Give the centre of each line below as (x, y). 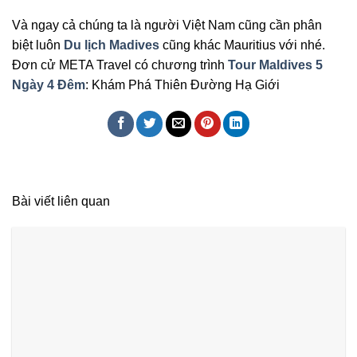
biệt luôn (38, 45)
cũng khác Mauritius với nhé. (242, 45)
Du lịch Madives (112, 45)
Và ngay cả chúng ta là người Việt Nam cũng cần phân (167, 25)
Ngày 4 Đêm (49, 84)
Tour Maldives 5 (275, 65)
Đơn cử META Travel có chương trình (120, 65)
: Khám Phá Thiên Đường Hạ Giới (182, 84)
